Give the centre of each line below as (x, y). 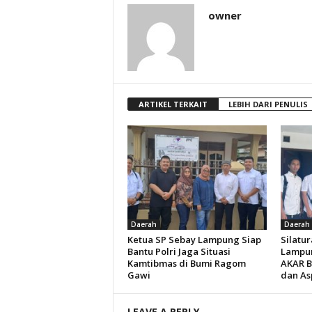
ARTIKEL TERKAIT (173, 104)
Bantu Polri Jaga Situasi (179, 251)
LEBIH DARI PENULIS (268, 104)
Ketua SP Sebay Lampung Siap (194, 240)
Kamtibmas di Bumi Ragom (186, 263)
